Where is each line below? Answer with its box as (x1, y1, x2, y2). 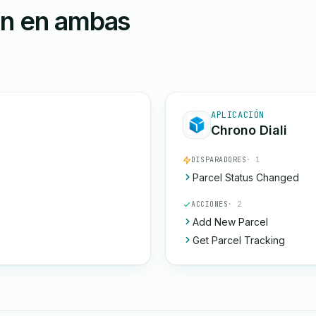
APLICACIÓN (211, 109, 265, 121)
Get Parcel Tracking (193, 234, 285, 246)
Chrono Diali (211, 123, 287, 138)
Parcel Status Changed (193, 171, 299, 183)
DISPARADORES (191, 155, 246, 164)
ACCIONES (191, 200, 228, 209)
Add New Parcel (193, 216, 268, 228)
